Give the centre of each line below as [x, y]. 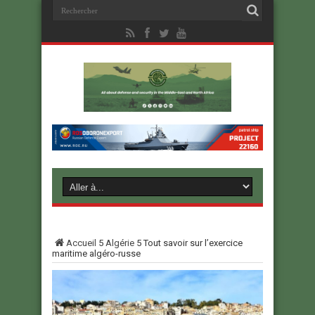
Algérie [120, 243]
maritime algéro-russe [96, 254]
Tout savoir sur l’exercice [193, 243]
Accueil [81, 243]
